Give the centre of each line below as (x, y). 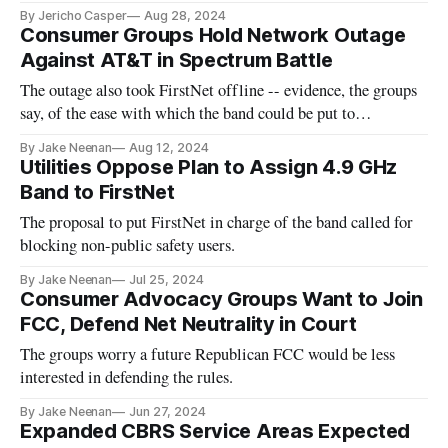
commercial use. (74, 135)
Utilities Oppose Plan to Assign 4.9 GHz (209, 166)
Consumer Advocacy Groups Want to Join (221, 298)
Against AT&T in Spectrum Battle (176, 59)
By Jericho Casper (74, 15)
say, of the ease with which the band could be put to (188, 112)
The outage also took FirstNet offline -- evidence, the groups (219, 89)
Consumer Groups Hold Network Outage (213, 34)
